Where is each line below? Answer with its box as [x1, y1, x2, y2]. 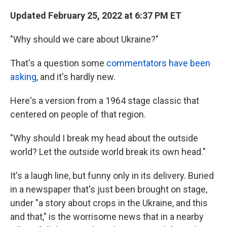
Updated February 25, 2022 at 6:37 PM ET [10, 10, 181, 21]
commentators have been [106, 58, 210, 68]
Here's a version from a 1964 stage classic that [10, 95, 199, 106]
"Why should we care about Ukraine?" [10, 34, 159, 45]
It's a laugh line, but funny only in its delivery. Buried [10, 170, 214, 181]
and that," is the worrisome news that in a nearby [10, 211, 204, 222]
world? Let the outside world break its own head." [10, 146, 206, 157]
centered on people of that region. [10, 109, 146, 120]
